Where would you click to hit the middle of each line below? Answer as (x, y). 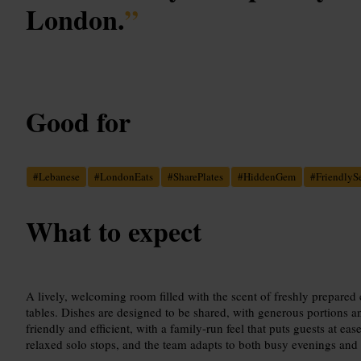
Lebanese (59, 176)
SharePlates (198, 176)
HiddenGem (270, 176)
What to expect (114, 231)
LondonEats (127, 176)
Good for (78, 121)
